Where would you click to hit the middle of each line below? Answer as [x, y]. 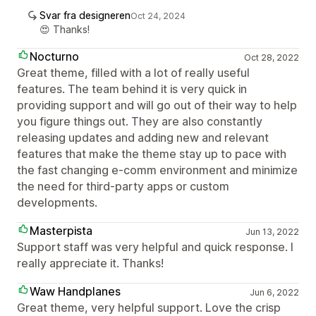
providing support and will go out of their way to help [157, 105]
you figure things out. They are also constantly [140, 121]
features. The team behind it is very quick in [132, 89]
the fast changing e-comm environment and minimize [157, 170]
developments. [57, 202]
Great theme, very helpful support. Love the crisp [149, 308]
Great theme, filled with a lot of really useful [133, 73]
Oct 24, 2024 [158, 16]
